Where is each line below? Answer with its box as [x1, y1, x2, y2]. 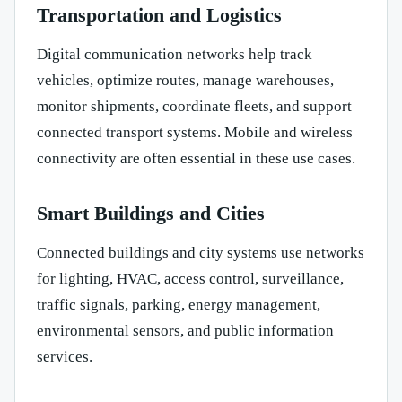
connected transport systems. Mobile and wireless [37, 124, 353, 142]
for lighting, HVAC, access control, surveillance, [37, 270, 344, 288]
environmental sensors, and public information [37, 322, 334, 340]
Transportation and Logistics [37, 4, 282, 27]
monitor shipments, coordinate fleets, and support [37, 98, 352, 116]
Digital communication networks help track [37, 46, 312, 64]
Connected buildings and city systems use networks [37, 244, 364, 262]
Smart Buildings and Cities [37, 202, 265, 225]
